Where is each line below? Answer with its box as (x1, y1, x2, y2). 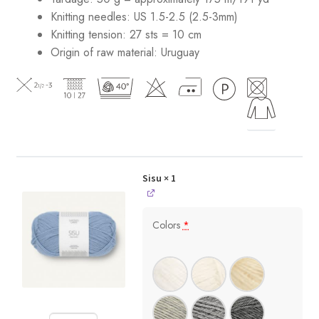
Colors (152, 217, 183, 232)
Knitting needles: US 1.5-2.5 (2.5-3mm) (50, 9, 238, 26)
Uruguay (160, 44, 199, 61)
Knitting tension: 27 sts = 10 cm (50, 26, 202, 43)
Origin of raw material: (50, 44, 157, 61)
